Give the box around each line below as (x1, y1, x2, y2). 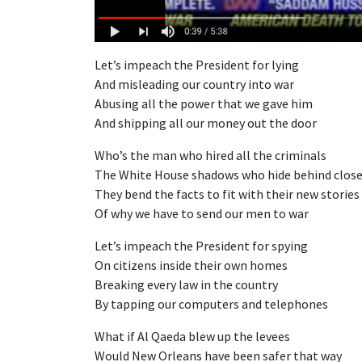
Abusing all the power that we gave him (95, 95, 313, 112)
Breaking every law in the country (95, 276, 278, 293)
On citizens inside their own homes (95, 256, 288, 273)
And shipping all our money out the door (95, 114, 317, 131)
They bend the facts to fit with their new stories (95, 185, 360, 202)
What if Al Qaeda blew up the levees (95, 327, 290, 344)
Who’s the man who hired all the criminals (95, 146, 326, 163)
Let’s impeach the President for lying (95, 56, 299, 73)
